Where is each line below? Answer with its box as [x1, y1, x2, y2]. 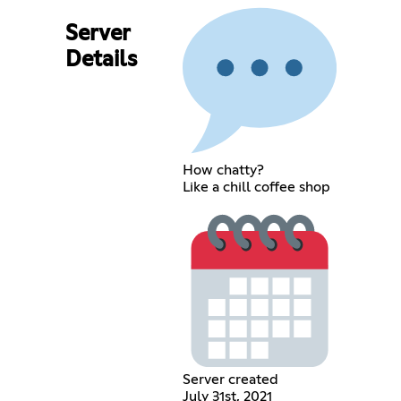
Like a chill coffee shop [182, 179, 330, 194]
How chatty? [182, 162, 264, 177]
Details [64, 48, 137, 71]
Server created [182, 372, 278, 388]
